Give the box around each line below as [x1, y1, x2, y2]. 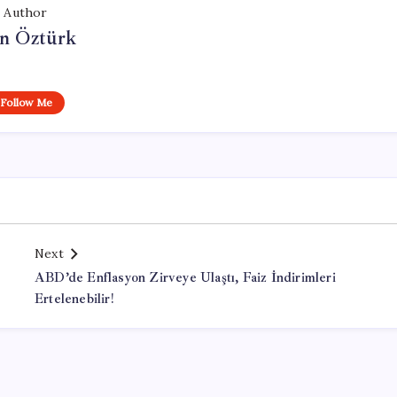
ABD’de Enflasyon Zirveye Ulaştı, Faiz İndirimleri [35, 269, 336, 286]
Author [4, 4, 48, 20]
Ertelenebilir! [35, 291, 113, 307]
